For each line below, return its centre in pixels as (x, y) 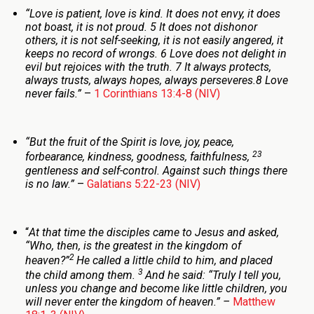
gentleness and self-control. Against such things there (156, 170)
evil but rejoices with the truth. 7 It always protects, (148, 67)
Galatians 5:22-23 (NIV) (143, 184)
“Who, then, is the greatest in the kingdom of (133, 245)
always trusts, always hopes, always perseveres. (140, 81)
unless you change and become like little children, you (156, 289)
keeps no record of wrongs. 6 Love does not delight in (156, 54)
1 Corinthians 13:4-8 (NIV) (157, 94)
